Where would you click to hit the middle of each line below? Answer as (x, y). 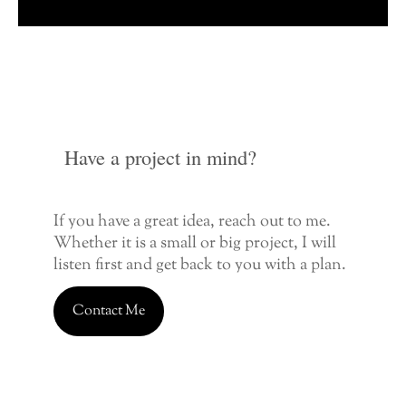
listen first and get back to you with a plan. (201, 266)
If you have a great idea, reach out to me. (192, 222)
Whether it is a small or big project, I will (194, 244)
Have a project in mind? (160, 157)
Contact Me (108, 311)
